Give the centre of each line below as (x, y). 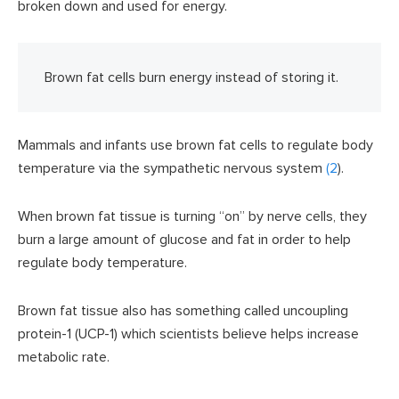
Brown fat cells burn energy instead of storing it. (191, 78)
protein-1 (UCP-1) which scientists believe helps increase (188, 334)
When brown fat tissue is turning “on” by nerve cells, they (192, 217)
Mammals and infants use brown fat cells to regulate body (195, 146)
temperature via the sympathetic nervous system (172, 169)
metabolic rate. (64, 358)
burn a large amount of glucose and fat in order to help (184, 240)
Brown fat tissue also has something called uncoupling (183, 311)
